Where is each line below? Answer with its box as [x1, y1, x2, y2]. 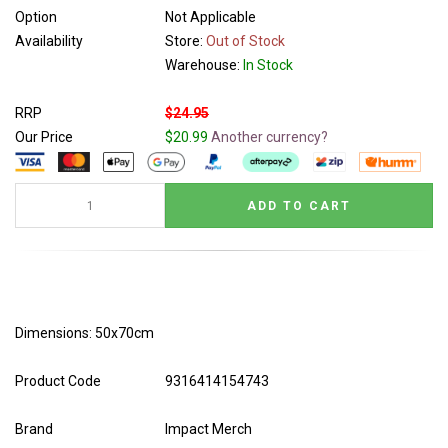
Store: [165, 33, 206, 49]
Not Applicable [165, 9, 256, 25]
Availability [15, 33, 83, 49]
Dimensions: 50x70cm [15, 325, 154, 341]
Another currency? [211, 129, 328, 145]
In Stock [243, 57, 293, 73]
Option [15, 9, 57, 25]
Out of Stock [206, 33, 285, 49]
